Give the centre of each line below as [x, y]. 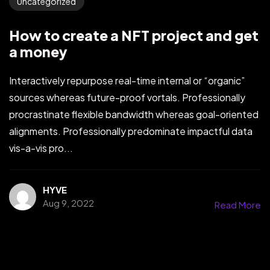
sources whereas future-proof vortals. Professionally [127, 97]
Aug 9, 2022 [68, 202]
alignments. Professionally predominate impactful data [131, 131]
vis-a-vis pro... [41, 148]
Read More [238, 205]
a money [38, 51]
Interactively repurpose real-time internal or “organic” [127, 80]
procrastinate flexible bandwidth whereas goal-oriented [134, 114]
